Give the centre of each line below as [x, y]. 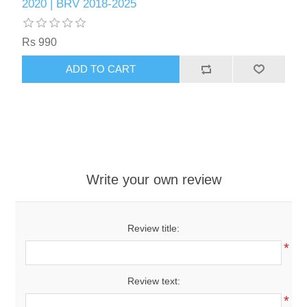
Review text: [153, 281]
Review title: [153, 228]
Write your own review [153, 179]
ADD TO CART [101, 69]
